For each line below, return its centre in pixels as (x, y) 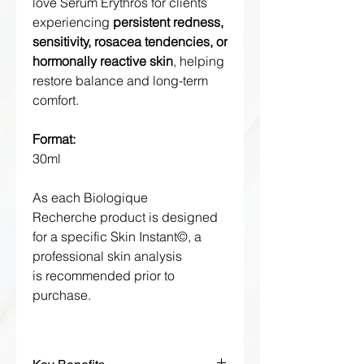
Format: (54, 139)
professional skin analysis (107, 256)
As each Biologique (90, 197)
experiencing (73, 22)
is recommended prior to (104, 275)
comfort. (56, 100)
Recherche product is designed (125, 217)
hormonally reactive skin (103, 61)
